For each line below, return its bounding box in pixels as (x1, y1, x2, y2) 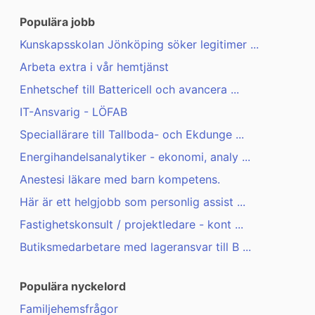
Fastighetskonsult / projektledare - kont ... (20, 217, 243, 232)
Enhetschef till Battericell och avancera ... (20, 82, 239, 97)
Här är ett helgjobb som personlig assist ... (20, 195, 245, 210)
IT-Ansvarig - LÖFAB (20, 105, 127, 120)
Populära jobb (20, 15, 95, 30)
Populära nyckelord (20, 279, 126, 294)
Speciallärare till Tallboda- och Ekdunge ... (20, 127, 244, 142)
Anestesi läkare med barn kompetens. (20, 172, 220, 187)
